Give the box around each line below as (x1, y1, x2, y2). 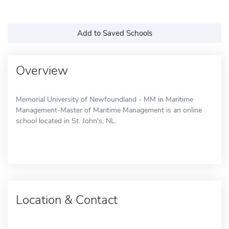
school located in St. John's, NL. (16, 116, 117, 126)
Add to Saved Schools (77, 28, 152, 38)
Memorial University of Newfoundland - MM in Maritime (16, 94, 193, 104)
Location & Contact (16, 191, 118, 208)
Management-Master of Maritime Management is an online (16, 105, 202, 115)
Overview (16, 62, 68, 79)
